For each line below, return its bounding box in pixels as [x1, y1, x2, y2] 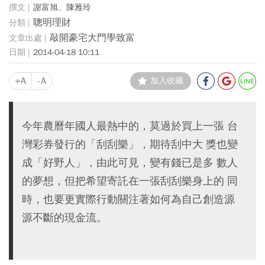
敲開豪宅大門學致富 [50, 31, 135, 44]
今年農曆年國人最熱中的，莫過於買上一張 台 [22, 119, 238, 132]
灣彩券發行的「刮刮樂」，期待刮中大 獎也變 [22, 137, 238, 151]
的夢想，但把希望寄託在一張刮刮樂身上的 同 [22, 174, 238, 188]
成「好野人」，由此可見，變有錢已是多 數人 [22, 156, 238, 169]
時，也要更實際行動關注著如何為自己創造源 [22, 192, 235, 206]
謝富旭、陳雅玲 [33, 2, 91, 12]
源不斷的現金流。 [22, 211, 107, 224]
